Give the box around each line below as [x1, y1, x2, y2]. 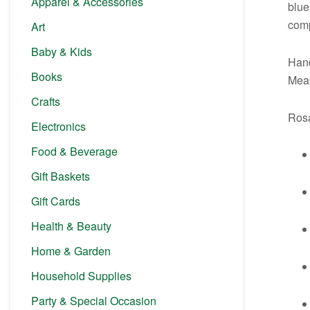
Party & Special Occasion [31, 292, 156, 309]
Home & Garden [31, 242, 111, 259]
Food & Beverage [31, 143, 118, 159]
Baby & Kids [31, 43, 92, 60]
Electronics [31, 118, 86, 134]
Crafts [31, 93, 60, 109]
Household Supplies [31, 267, 131, 284]
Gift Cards [31, 192, 80, 209]
